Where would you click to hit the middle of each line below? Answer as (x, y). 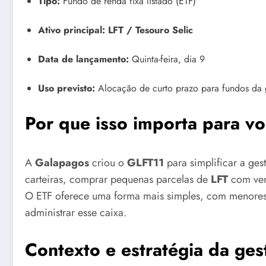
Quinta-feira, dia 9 (167, 59)
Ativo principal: (72, 30)
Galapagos (62, 163)
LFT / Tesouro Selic (151, 30)
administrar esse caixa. (76, 213)
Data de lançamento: (83, 59)
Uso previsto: (66, 88)
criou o (108, 163)
